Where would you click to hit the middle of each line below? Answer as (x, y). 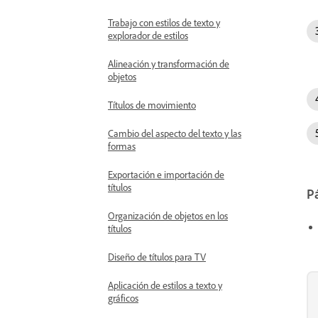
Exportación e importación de (166, 174)
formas (122, 146)
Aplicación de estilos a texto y (165, 285)
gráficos (123, 298)
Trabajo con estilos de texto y (164, 22)
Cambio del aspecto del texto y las (175, 133)
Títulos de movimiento (152, 105)
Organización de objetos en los (168, 215)
